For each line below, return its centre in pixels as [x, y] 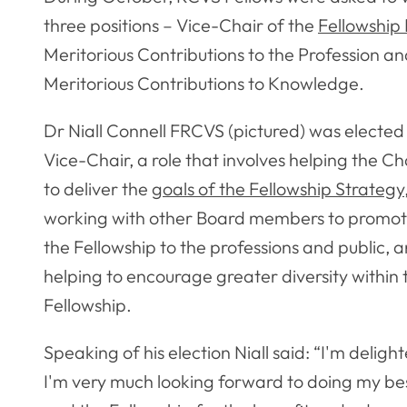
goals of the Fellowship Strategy [278, 189]
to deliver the [98, 189]
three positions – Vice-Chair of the [181, 25]
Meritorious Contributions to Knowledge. [204, 84]
